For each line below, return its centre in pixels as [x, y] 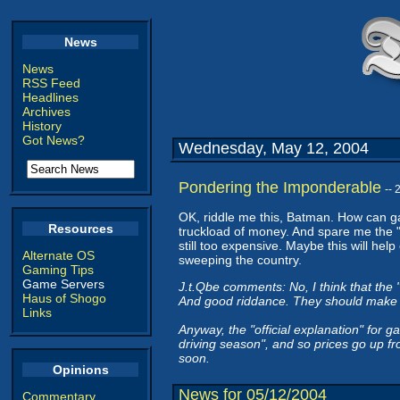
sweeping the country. [240, 260]
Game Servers [63, 284]
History [42, 126]
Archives [46, 112]
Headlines [50, 97]
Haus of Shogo [64, 298]
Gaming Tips [58, 270]
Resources [80, 229]
